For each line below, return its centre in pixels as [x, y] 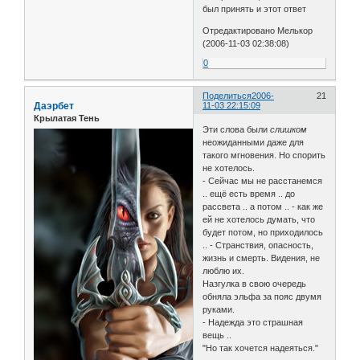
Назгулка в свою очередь [255, 283]
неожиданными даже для [254, 142]
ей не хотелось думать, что [259, 219]
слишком [289, 129]
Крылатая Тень [67, 119]
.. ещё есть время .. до [249, 193]
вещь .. [217, 335]
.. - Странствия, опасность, [258, 245]
